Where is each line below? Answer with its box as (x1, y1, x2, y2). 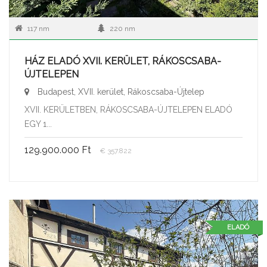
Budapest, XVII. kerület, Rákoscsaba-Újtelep (35, 86, 204, 97)
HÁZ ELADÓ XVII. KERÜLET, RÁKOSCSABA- (24, 55, 221, 67)
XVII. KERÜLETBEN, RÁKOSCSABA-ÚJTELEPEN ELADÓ (24, 104, 232, 114)
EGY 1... (24, 119, 52, 129)
